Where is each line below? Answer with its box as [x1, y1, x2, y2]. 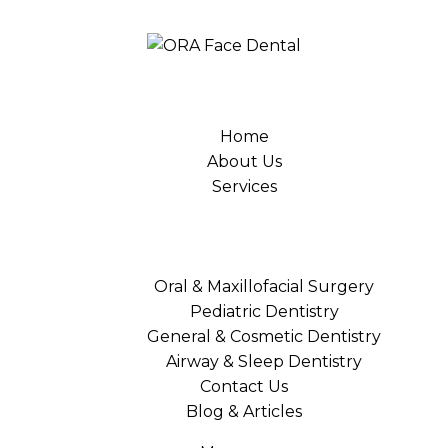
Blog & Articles [186, 402, 302, 421]
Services [211, 177, 277, 196]
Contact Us [200, 377, 288, 396]
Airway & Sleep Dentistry [166, 352, 362, 371]
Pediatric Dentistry [189, 302, 339, 321]
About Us [206, 152, 282, 171]
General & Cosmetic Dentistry [147, 327, 381, 346]
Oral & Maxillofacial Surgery [154, 277, 374, 296]
